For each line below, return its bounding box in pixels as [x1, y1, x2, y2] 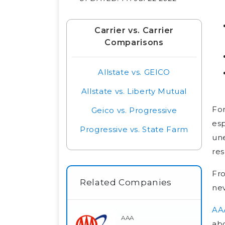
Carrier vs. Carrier [94, 25, 174, 35]
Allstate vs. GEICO [98, 67, 170, 77]
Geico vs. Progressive [91, 105, 177, 115]
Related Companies [80, 177, 172, 187]
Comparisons [104, 37, 164, 47]
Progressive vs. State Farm [80, 124, 188, 134]
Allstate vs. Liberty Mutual [81, 86, 187, 96]
